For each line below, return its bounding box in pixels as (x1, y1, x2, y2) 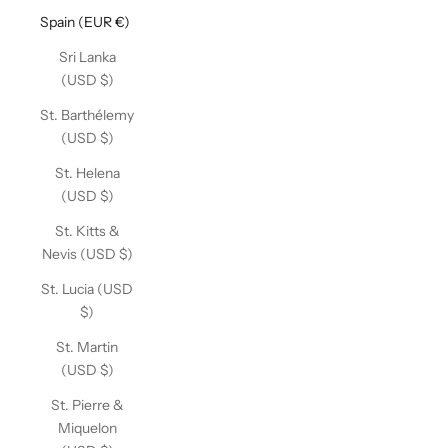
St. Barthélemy (40, 106, 134, 124)
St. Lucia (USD (41, 280, 133, 298)
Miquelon (57, 419, 117, 437)
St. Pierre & (50, 396, 124, 414)
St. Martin (56, 338, 118, 356)
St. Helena (54, 164, 120, 182)
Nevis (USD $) (41, 245, 133, 263)
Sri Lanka (58, 48, 116, 66)
